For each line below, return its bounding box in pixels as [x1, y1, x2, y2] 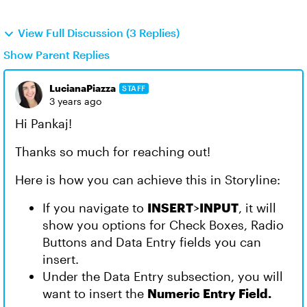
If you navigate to [42, 200, 147, 215]
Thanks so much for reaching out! [15, 144, 214, 159]
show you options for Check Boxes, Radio [42, 217, 284, 232]
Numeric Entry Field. [147, 286, 271, 301]
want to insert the [42, 286, 147, 301]
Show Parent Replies [3, 48, 110, 61]
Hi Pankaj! [15, 116, 75, 131]
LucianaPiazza [49, 82, 116, 94]
